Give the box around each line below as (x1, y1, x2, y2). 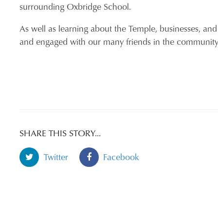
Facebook (103, 150, 140, 163)
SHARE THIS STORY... (19, 127, 101, 140)
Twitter (43, 150, 68, 163)
